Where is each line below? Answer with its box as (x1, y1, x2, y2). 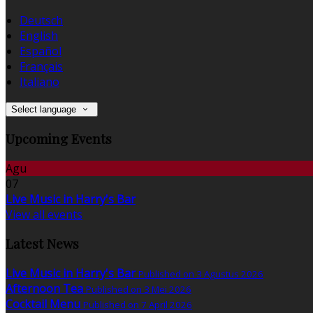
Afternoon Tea (6, 281, 83, 297)
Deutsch (20, 13, 63, 29)
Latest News (6, 235, 79, 253)
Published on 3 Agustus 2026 (138, 268, 263, 281)
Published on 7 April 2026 (83, 298, 192, 312)
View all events (6, 206, 82, 222)
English (20, 28, 58, 44)
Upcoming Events (6, 129, 112, 147)
